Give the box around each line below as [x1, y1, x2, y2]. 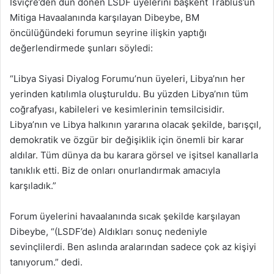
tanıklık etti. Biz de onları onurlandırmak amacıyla [10, 165, 220, 176]
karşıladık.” [10, 180, 56, 191]
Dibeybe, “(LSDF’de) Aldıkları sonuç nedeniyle [10, 226, 207, 237]
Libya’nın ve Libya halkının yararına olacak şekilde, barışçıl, [10, 119, 261, 130]
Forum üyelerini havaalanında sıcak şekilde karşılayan [10, 210, 240, 222]
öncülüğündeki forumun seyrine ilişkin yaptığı [10, 27, 207, 39]
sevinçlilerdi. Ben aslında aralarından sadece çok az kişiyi [10, 241, 256, 253]
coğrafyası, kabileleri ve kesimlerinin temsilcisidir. [10, 103, 224, 115]
